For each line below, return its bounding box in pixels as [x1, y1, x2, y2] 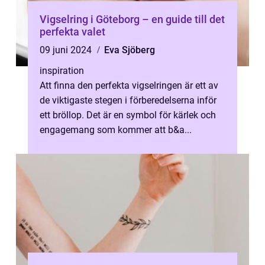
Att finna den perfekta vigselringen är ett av [40, 80, 218, 91]
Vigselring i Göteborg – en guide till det [40, 13, 225, 25]
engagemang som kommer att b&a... [40, 124, 192, 135]
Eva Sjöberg [104, 44, 155, 56]
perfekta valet [40, 25, 105, 38]
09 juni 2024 [40, 44, 94, 56]
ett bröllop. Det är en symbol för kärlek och [40, 109, 216, 121]
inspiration [40, 65, 84, 76]
